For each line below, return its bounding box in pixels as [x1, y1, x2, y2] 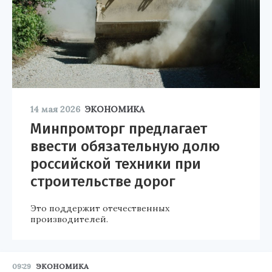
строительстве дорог [30, 172, 175, 190]
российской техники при [30, 155, 201, 172]
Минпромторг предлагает [30, 120, 207, 137]
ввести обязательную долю [30, 137, 220, 155]
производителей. [30, 213, 108, 225]
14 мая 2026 [30, 103, 80, 115]
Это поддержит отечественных [30, 202, 169, 214]
